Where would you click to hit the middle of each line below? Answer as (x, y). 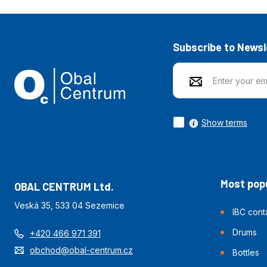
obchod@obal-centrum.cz (81, 250)
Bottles (246, 253)
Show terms (224, 122)
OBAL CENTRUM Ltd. (64, 187)
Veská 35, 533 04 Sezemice (69, 206)
